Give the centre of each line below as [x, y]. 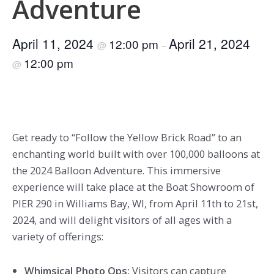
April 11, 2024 [55, 44]
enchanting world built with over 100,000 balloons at [136, 154]
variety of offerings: [58, 237]
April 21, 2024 [209, 44]
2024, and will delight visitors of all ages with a [122, 220]
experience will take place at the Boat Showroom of [133, 187]
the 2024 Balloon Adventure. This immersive [117, 171]
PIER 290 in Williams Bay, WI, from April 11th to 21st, [135, 204]
